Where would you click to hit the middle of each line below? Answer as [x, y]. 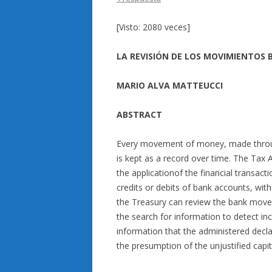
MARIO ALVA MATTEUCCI [170, 85]
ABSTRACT [139, 114]
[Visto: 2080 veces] [153, 27]
